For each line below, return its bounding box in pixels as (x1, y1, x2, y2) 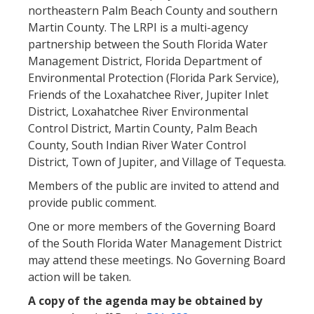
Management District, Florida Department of (28, 53, 262, 69)
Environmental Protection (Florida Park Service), (28, 70, 279, 86)
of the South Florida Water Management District (28, 235, 282, 251)
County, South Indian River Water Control (28, 137, 246, 153)
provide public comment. (28, 195, 156, 210)
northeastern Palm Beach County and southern (28, 3, 278, 18)
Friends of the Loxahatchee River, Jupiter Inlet (28, 87, 268, 102)
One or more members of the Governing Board (28, 219, 275, 234)
